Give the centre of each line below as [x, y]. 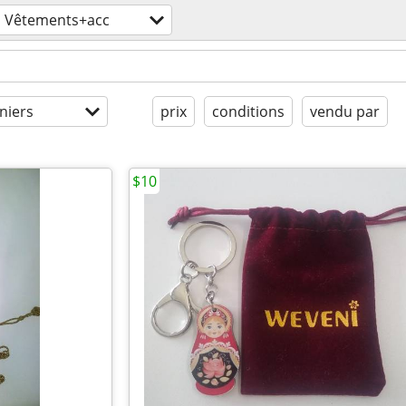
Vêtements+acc [57, 20]
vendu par [345, 111]
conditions [248, 111]
